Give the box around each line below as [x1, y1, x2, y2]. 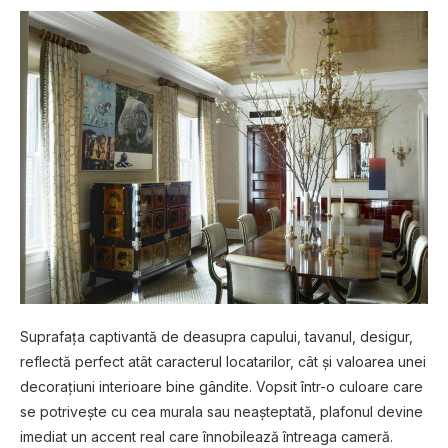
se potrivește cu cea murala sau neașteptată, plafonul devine [20, 403, 423, 421]
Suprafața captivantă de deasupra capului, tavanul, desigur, [20, 328, 413, 346]
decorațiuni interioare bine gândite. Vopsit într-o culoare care [20, 378, 423, 396]
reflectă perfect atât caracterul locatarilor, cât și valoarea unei [20, 353, 426, 371]
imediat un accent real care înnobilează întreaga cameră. [20, 428, 393, 446]
